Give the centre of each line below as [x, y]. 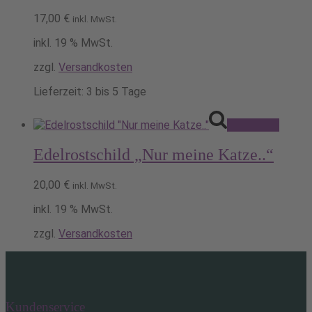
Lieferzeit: [60, 92]
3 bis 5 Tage [116, 92]
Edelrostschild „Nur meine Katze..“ [154, 155]
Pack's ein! [253, 125]
